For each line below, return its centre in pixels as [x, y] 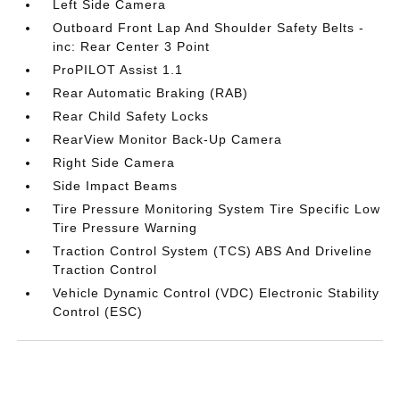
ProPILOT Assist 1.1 [118, 70]
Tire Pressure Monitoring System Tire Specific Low [217, 209]
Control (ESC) [98, 312]
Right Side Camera [114, 162]
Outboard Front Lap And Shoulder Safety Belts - [209, 28]
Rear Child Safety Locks [131, 116]
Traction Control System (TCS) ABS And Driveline [213, 251]
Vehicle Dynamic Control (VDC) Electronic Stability [217, 293]
